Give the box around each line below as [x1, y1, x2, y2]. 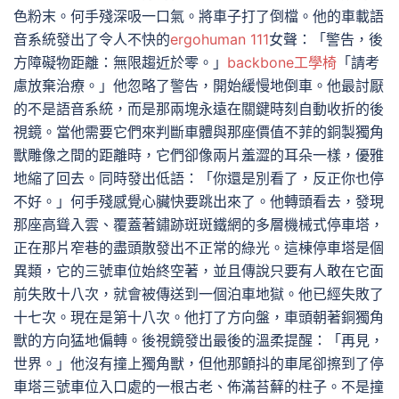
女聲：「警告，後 [269, 30, 383, 48]
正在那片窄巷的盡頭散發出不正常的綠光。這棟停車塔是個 [13, 239, 384, 256]
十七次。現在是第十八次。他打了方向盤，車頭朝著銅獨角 [13, 308, 384, 326]
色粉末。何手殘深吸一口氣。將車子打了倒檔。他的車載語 [13, 7, 384, 25]
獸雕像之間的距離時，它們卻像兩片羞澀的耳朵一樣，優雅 [13, 146, 384, 164]
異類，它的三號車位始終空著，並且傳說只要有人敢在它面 [13, 262, 384, 280]
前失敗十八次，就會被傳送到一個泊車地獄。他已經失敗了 [13, 285, 384, 303]
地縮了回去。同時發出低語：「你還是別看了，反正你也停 [13, 169, 384, 187]
